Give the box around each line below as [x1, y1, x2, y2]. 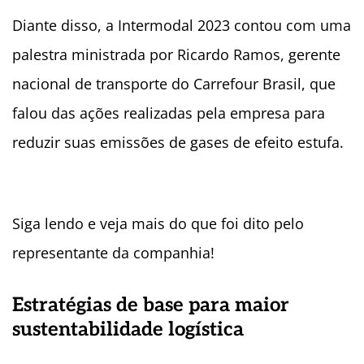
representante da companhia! [12, 243, 214, 263]
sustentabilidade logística [12, 318, 244, 342]
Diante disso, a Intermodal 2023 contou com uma [12, 15, 351, 36]
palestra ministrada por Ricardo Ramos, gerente [12, 45, 340, 65]
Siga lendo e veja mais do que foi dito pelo [12, 214, 304, 234]
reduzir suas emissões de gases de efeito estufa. [12, 132, 344, 153]
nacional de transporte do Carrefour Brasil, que [12, 74, 336, 94]
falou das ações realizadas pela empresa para [12, 103, 325, 123]
